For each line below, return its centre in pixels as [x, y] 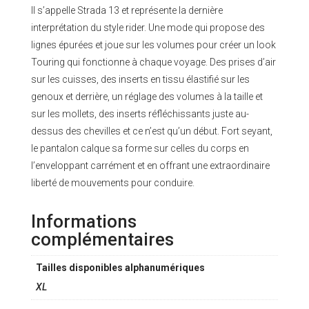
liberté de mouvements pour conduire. [112, 183]
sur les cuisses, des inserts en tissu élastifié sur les [140, 80]
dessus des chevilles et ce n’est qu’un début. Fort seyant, [151, 131]
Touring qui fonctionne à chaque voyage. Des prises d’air [153, 62]
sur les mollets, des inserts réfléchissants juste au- [140, 114]
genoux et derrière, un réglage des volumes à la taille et [147, 97]
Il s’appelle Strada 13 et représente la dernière [127, 11]
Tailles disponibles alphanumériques [120, 268]
